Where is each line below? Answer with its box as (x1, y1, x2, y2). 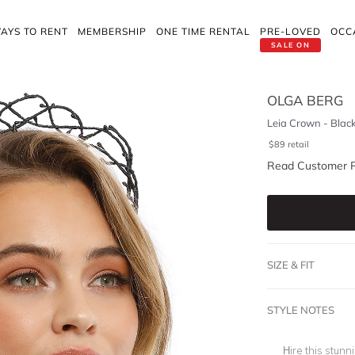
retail (287, 139, 309, 150)
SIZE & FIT (266, 258, 315, 271)
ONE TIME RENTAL (156, 25, 250, 37)
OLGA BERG (266, 92, 343, 109)
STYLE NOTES (266, 303, 334, 316)
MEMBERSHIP (78, 25, 147, 37)
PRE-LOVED (260, 25, 321, 37)
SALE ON (270, 40, 311, 49)
